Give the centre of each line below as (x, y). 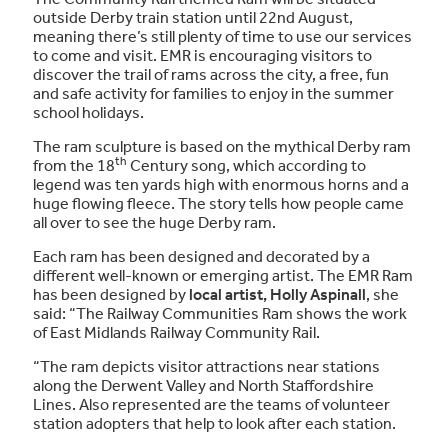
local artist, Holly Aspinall (277, 294)
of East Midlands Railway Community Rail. (176, 332)
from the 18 (74, 165)
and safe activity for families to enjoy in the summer (213, 93)
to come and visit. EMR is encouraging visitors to (202, 55)
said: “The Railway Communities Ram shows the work (220, 313)
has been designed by (111, 294)
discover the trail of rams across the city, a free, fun (211, 74)
